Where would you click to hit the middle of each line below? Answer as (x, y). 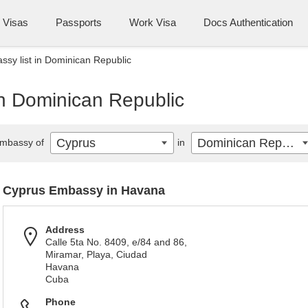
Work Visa (153, 22)
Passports (79, 22)
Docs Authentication (248, 22)
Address (65, 230)
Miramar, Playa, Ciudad (96, 254)
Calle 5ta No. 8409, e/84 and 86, (116, 242)
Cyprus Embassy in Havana (84, 190)
